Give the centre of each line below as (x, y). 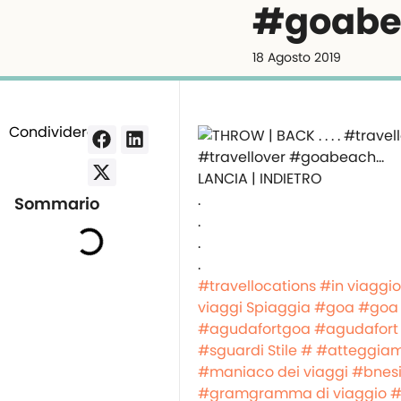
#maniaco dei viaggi (273, 372)
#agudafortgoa (254, 329)
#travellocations (257, 286)
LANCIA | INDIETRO (260, 179)
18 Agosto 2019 (297, 57)
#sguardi (231, 350)
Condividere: (54, 132)
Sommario (57, 204)
